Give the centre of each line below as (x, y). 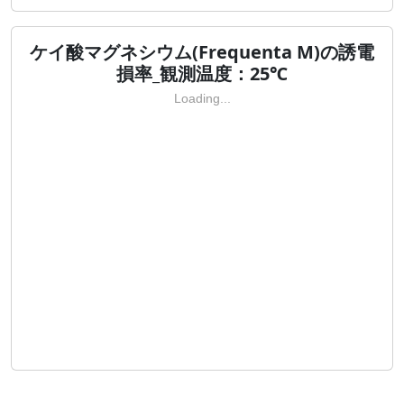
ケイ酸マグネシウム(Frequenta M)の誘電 (202, 51)
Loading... (202, 98)
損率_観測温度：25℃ (202, 73)
